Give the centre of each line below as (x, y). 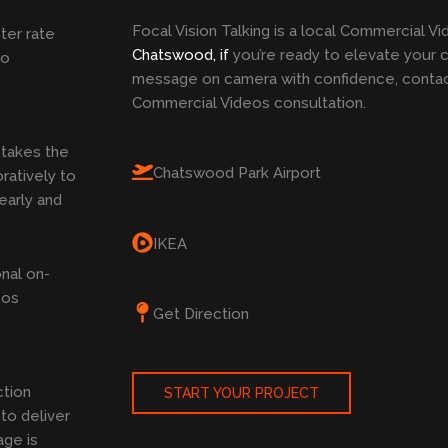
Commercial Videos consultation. (253, 103)
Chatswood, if (180, 55)
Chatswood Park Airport (237, 173)
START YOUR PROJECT (241, 393)
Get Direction (201, 313)
